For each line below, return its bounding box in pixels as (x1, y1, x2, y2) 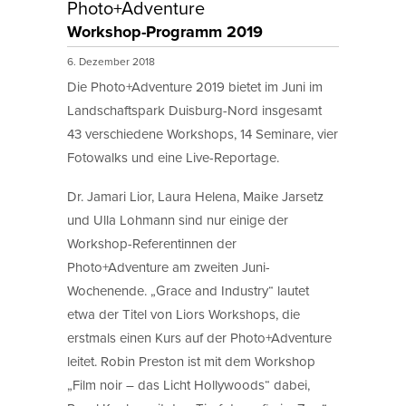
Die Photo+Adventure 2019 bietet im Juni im (67, 77, 323, 97)
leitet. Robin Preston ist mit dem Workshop (67, 351, 315, 371)
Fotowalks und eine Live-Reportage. (67, 148, 279, 168)
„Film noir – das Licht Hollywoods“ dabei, (67, 374, 310, 394)
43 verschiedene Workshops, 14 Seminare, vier (67, 124, 338, 144)
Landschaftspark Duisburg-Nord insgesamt (67, 101, 322, 121)
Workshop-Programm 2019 (67, 20, 263, 44)
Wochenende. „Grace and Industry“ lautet (67, 280, 309, 300)
